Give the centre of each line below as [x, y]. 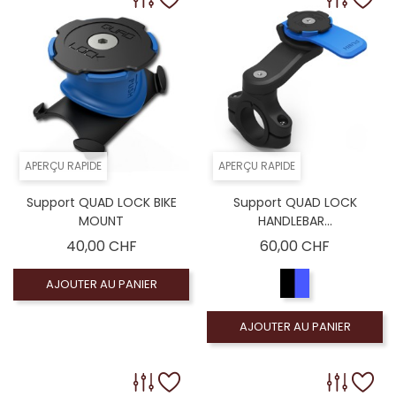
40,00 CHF [101, 246]
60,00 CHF [295, 246]
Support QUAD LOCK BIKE [101, 202]
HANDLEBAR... [295, 221]
